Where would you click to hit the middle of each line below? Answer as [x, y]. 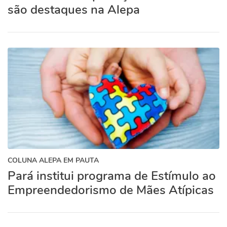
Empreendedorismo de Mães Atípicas [111, 190]
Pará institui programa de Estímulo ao [112, 176]
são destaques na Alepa [74, 10]
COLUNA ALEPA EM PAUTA [53, 160]
